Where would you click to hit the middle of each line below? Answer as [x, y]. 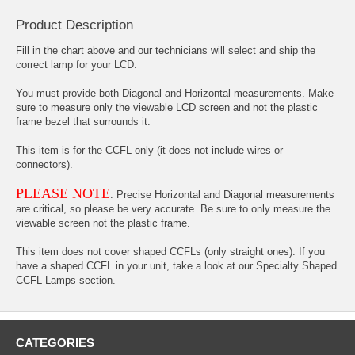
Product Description [74, 25]
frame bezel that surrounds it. [83, 122]
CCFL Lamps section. [66, 281]
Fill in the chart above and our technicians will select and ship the [166, 51]
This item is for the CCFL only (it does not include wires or [149, 151]
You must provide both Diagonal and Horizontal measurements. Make [175, 94]
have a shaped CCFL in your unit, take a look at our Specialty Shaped [176, 266]
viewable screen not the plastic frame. [103, 223]
